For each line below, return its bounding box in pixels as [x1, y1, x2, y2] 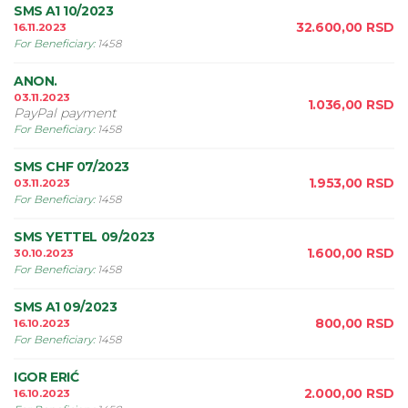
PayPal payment [14, 105, 117, 121]
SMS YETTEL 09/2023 [14, 229, 155, 245]
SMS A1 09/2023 [14, 299, 117, 315]
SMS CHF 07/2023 [14, 158, 129, 175]
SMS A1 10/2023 [14, 3, 114, 19]
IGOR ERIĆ [14, 369, 79, 385]
